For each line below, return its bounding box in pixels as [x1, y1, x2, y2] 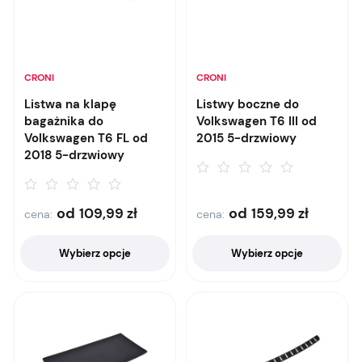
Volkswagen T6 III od [196, 113, 317, 129]
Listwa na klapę [24, 96, 116, 112]
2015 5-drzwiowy [196, 130, 297, 146]
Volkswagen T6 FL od [24, 130, 148, 146]
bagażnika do [24, 113, 103, 129]
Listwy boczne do [196, 96, 299, 112]
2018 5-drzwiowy [24, 147, 124, 163]
